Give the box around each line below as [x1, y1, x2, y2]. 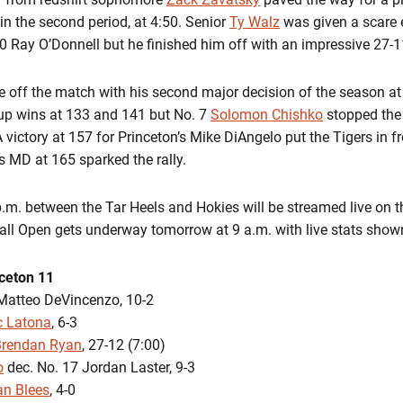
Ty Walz [229, 13, 280, 31]
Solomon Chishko [210, 106, 323, 123]
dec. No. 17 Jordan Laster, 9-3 [4, 359, 195, 376]
